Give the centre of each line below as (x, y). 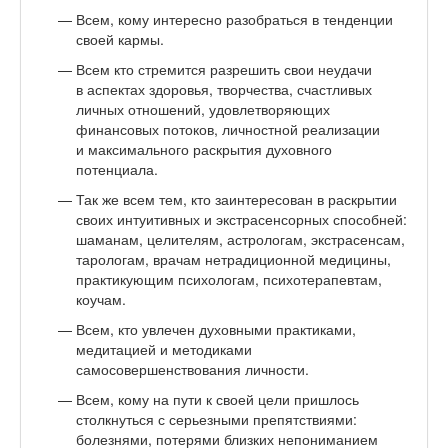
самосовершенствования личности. (192, 368)
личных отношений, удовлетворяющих (203, 108)
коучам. (101, 298)
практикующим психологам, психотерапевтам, (229, 278)
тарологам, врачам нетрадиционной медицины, (233, 258)
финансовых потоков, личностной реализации (228, 128)
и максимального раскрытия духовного (204, 148)
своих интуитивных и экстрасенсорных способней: (241, 218)
